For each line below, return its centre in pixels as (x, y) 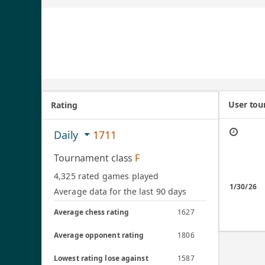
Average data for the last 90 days (120, 191)
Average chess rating (92, 212)
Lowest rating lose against (101, 258)
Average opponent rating (99, 235)
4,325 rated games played (106, 176)
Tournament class (95, 158)
